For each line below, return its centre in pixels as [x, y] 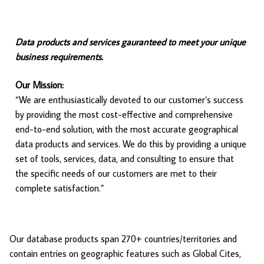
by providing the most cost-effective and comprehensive [124, 114]
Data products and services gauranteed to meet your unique [131, 42]
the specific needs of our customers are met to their [116, 173]
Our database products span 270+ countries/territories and [123, 239]
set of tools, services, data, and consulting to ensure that [125, 158]
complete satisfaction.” [60, 188]
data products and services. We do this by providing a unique [131, 143]
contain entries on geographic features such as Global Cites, [125, 254]
